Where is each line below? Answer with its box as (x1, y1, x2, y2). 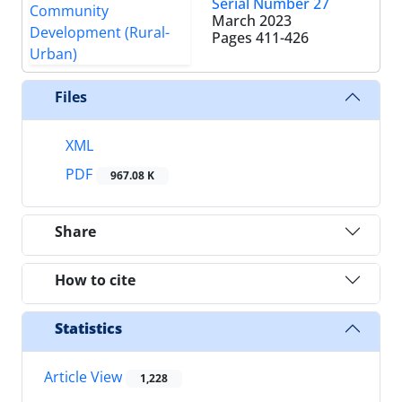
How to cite (55, 269, 135, 290)
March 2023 (212, 11, 292, 31)
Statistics (55, 318, 122, 338)
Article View (44, 367, 126, 388)
